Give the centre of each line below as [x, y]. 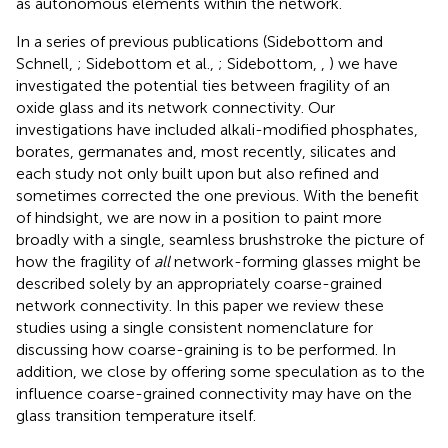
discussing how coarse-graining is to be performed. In [206, 349]
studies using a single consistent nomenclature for [194, 327]
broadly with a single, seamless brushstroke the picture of [220, 239]
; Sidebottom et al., [147, 63]
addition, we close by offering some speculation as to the [220, 371]
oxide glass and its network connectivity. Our [175, 107]
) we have [363, 63]
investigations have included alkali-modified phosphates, [217, 129]
